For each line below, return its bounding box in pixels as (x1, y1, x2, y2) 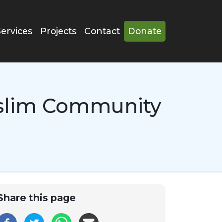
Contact (84, 26, 120, 36)
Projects (40, 26, 76, 36)
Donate (128, 26, 162, 36)
